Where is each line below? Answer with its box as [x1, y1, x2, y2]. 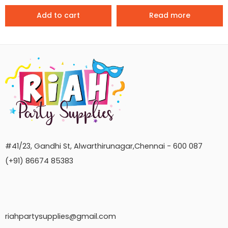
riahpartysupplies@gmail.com [5, 211, 116, 222]
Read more [149, 10, 190, 21]
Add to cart [37, 10, 80, 21]
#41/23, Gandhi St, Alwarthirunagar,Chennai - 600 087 [5, 141, 203, 152]
